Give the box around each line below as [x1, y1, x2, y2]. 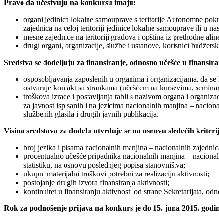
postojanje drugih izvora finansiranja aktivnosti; [23, 178, 169, 187]
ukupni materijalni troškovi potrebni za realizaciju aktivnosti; [23, 170, 209, 178]
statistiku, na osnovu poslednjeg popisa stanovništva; [23, 161, 185, 170]
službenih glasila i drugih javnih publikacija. [23, 110, 159, 119]
